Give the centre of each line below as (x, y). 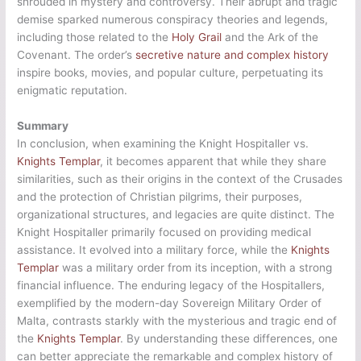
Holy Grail (197, 37)
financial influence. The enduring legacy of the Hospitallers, (171, 285)
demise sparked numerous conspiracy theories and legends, (173, 20)
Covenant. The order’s (77, 55)
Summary (44, 125)
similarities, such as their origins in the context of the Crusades (180, 178)
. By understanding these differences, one (229, 338)
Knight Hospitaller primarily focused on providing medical (164, 232)
